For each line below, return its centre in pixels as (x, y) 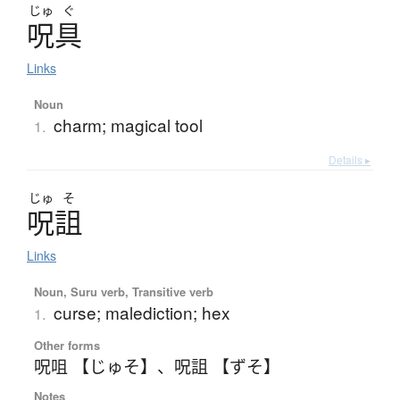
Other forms (67, 346)
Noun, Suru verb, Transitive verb (123, 292)
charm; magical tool (128, 125)
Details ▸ (350, 160)
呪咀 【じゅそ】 (95, 366)
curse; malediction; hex (142, 312)
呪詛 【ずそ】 (227, 366)
